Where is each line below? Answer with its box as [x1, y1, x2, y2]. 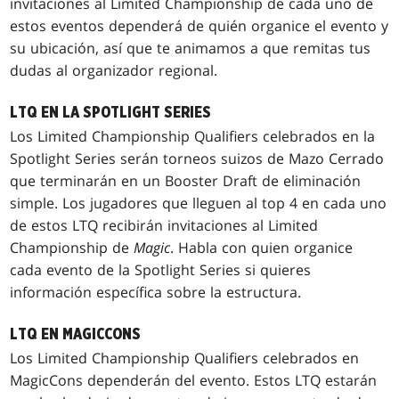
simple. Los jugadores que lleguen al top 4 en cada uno [10, 193, 387, 214]
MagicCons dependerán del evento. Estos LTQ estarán [10, 370, 378, 391]
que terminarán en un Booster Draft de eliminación [10, 171, 362, 191]
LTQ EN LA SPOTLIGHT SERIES [10, 104, 212, 122]
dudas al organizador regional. [10, 61, 218, 81]
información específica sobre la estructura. [10, 282, 302, 303]
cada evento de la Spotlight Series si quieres [10, 260, 312, 281]
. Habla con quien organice [170, 238, 354, 258]
